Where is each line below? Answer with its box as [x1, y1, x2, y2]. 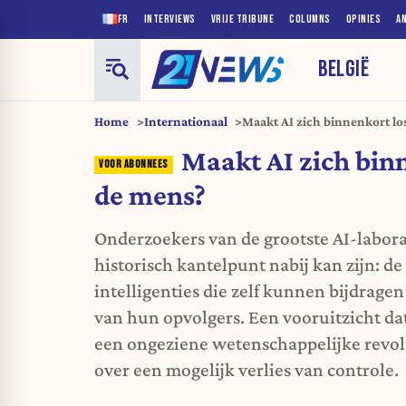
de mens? [94, 179, 206, 212]
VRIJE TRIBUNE [210, 12, 274, 26]
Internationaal [143, 113, 227, 129]
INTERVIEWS [143, 12, 196, 26]
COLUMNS [289, 12, 331, 26]
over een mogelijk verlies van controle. [94, 359, 399, 382]
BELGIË [318, 54, 370, 83]
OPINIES [345, 12, 381, 26]
